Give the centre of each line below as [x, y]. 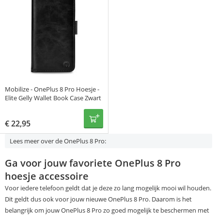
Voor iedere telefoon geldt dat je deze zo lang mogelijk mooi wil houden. [108, 188]
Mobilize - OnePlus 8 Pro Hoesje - [52, 89]
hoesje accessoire [47, 176]
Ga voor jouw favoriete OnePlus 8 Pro [93, 163]
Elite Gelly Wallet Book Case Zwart [53, 98]
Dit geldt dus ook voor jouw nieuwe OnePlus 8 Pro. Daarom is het [98, 199]
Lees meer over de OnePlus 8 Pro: [58, 141]
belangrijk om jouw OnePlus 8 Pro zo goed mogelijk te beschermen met [107, 210]
